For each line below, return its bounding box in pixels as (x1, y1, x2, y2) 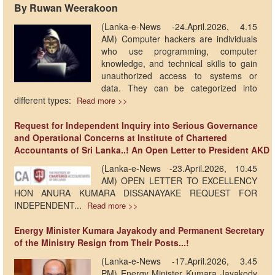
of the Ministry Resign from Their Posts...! (14, 236, 189, 249)
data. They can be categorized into (101, 82, 258, 94)
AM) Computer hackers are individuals (101, 33, 258, 45)
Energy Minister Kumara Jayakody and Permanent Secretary (14, 224, 265, 236)
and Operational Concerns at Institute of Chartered (14, 131, 227, 144)
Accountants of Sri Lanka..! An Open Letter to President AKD (14, 144, 269, 156)
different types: (14, 94, 74, 106)
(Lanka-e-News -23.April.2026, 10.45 (101, 162, 258, 174)
